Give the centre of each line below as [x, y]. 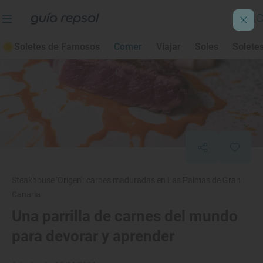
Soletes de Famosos [57, 47]
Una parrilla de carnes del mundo [125, 216]
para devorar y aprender [93, 236]
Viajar [168, 47]
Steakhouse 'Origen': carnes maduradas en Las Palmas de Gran [127, 180]
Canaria [26, 194]
